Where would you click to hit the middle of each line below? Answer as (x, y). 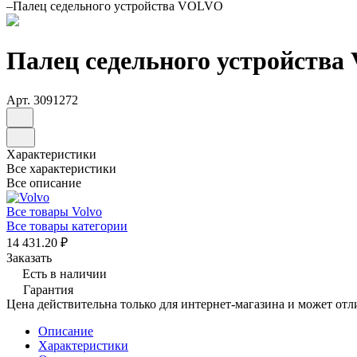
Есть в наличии (65, 273)
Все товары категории (67, 226)
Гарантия (48, 289)
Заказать (29, 257)
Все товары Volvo (54, 211)
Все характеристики (61, 168)
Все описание (44, 182)
